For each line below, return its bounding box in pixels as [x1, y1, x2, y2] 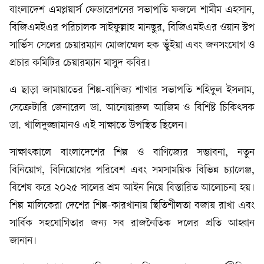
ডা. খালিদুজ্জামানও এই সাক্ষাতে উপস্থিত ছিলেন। [9, 120, 187, 131]
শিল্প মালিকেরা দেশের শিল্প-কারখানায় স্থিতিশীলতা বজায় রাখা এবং [9, 200, 255, 212]
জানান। [9, 235, 37, 247]
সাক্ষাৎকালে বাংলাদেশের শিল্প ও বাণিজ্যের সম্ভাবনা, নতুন [9, 147, 255, 159]
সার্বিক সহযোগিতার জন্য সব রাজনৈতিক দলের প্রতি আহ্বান [9, 217, 255, 229]
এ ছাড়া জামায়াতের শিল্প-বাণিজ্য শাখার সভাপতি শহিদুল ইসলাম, [9, 84, 255, 96]
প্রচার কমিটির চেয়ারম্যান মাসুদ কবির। [9, 57, 150, 69]
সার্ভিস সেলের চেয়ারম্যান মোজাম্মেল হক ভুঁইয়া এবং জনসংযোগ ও [9, 39, 255, 51]
